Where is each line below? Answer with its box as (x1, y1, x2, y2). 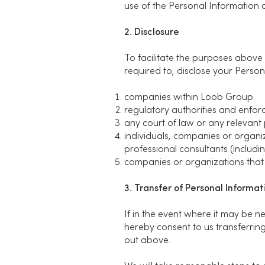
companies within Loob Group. (124, 93, 255, 102)
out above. (124, 236, 170, 245)
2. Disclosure (124, 28, 179, 37)
